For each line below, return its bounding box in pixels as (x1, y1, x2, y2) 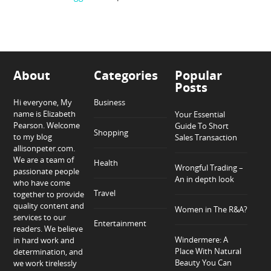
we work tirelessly (13, 257, 77, 269)
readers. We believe (13, 223, 83, 234)
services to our (13, 211, 67, 223)
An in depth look (174, 173, 234, 184)
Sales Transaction (174, 131, 237, 143)
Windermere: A (174, 233, 228, 245)
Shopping (94, 126, 129, 138)
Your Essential (174, 108, 225, 120)
